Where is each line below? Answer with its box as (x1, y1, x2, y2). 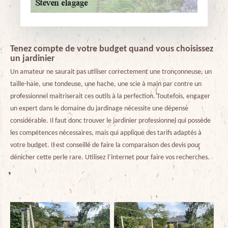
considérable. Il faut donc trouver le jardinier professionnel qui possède (10, 117, 211, 125)
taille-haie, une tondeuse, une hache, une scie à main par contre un (10, 80, 202, 88)
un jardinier (10, 53, 54, 64)
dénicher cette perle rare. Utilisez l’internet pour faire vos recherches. (10, 153, 210, 161)
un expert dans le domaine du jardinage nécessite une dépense (10, 104, 188, 112)
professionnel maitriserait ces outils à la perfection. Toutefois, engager (10, 92, 210, 100)
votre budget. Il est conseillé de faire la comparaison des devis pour (10, 141, 201, 149)
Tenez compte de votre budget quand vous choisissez (10, 44, 213, 54)
